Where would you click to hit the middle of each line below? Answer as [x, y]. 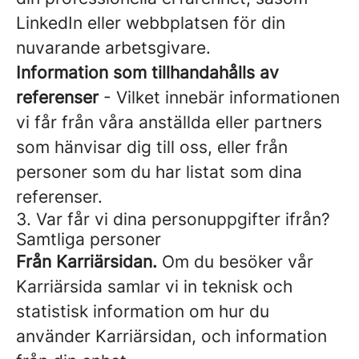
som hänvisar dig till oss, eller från [152, 147]
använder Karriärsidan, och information [171, 336]
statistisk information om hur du [143, 311]
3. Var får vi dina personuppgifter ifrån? [173, 219]
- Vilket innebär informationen [219, 97]
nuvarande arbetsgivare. [113, 48]
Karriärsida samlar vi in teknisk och [154, 286]
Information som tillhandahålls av [147, 73]
